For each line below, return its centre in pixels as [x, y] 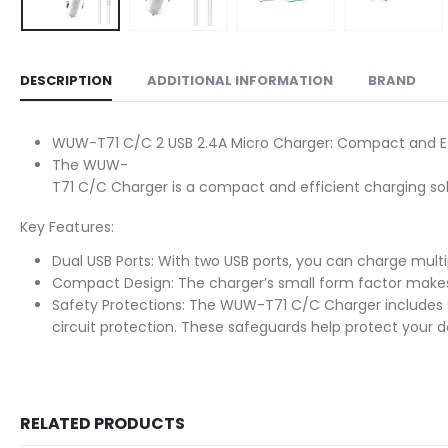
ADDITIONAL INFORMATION [240, 80]
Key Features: [67, 226]
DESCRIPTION [66, 80]
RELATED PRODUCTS [102, 423]
